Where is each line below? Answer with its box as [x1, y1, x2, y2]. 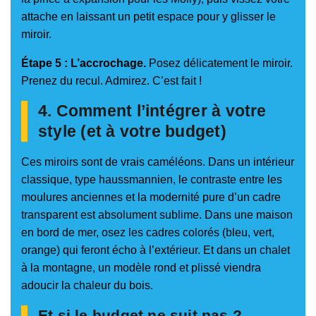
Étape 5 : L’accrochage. [21, 56, 146, 69]
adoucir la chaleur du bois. [21, 279, 153, 291]
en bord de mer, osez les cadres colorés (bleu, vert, [21, 226, 274, 238]
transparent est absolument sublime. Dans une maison [21, 208, 293, 221]
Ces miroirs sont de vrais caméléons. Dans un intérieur [21, 155, 294, 168]
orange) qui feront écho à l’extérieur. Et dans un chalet [21, 243, 290, 256]
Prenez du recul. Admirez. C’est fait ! [21, 74, 202, 87]
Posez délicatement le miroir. [146, 56, 293, 69]
